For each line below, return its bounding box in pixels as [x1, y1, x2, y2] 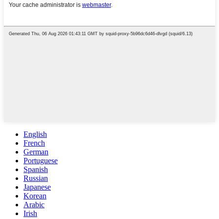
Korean [23, 192, 46, 200]
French [23, 139, 45, 148]
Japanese [23, 183, 51, 192]
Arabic [23, 200, 44, 209]
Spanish [23, 165, 48, 174]
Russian [23, 174, 48, 183]
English [23, 130, 47, 139]
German [23, 148, 48, 156]
